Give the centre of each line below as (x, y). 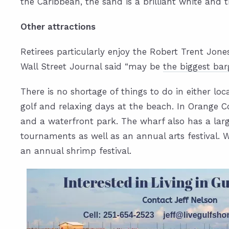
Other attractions (58, 26)
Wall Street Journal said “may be (92, 66)
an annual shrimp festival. (76, 151)
